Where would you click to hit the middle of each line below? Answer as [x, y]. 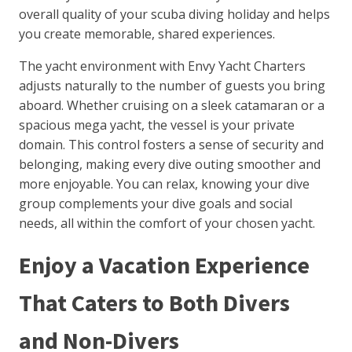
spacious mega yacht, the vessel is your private [157, 125]
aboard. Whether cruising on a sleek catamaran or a [172, 106]
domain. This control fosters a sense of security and [172, 145]
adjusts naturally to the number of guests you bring [172, 86]
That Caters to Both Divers [155, 303]
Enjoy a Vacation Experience [165, 265]
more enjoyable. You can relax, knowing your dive [165, 184]
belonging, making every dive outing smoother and [170, 165]
